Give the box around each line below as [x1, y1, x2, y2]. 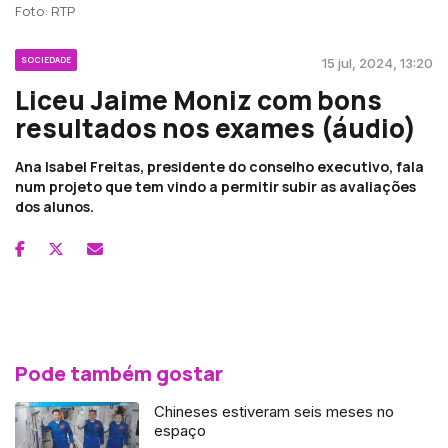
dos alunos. [15, 196, 94, 216]
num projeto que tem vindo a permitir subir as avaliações [15, 176, 416, 196]
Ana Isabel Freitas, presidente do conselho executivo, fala [15, 156, 424, 176]
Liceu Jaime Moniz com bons [15, 81, 382, 118]
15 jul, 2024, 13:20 [322, 54, 433, 71]
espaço [154, 420, 207, 440]
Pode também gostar [15, 359, 223, 387]
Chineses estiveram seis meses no [154, 401, 395, 421]
